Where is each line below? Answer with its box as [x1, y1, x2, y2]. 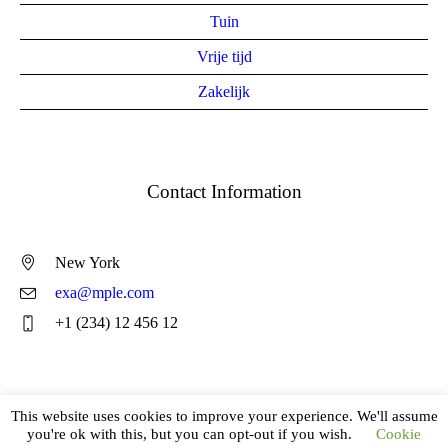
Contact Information [146, 180, 302, 202]
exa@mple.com [55, 283, 154, 301]
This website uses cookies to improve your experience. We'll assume [10, 407, 438, 424]
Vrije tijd [196, 47, 252, 65]
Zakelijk [198, 82, 250, 100]
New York [55, 253, 120, 271]
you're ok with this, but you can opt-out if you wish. [27, 426, 356, 442]
